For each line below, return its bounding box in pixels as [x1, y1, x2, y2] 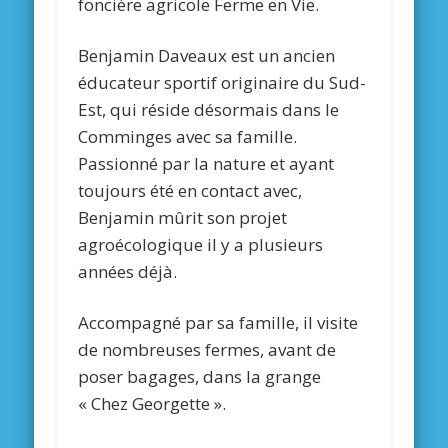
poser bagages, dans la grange [78, 365, 322, 389]
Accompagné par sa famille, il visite [78, 311, 359, 335]
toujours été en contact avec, [78, 179, 303, 203]
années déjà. [78, 260, 178, 284]
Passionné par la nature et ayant [78, 152, 335, 176]
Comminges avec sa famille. [78, 125, 298, 149]
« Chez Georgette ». [78, 392, 227, 416]
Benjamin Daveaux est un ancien [78, 44, 336, 68]
